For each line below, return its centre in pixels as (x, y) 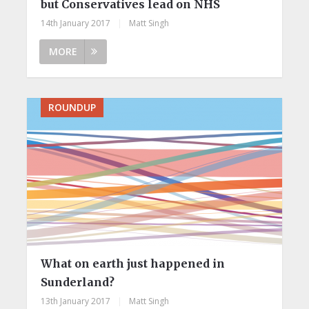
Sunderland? (77, 282)
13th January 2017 (75, 301)
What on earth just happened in (132, 263)
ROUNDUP (72, 107)
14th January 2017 (75, 23)
